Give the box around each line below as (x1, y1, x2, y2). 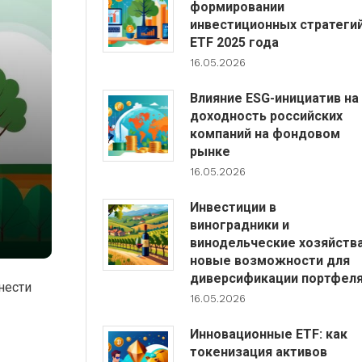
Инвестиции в (189, 200, 276, 215)
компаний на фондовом (189, 126, 340, 141)
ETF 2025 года (189, 35, 279, 50)
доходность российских (189, 108, 343, 124)
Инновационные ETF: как (189, 326, 347, 342)
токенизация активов (189, 344, 327, 360)
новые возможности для (189, 253, 350, 268)
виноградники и (189, 217, 289, 233)
